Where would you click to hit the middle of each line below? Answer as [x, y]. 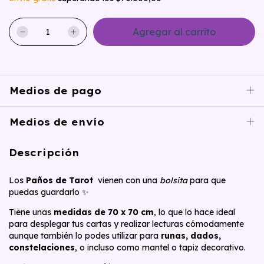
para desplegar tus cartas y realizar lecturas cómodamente [126, 224]
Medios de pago [55, 91]
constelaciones [42, 247]
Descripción [44, 153]
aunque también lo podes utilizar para [85, 235]
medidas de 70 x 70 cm [104, 212]
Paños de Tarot [60, 180]
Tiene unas [31, 212]
